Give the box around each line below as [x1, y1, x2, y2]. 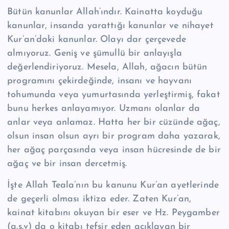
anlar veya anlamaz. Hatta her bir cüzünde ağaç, [7, 118, 220, 128]
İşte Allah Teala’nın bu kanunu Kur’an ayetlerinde [7, 180, 219, 190]
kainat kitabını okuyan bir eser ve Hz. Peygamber [7, 208, 220, 218]
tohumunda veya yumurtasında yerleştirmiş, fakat [7, 90, 220, 100]
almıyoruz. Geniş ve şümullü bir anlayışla [7, 49, 182, 59]
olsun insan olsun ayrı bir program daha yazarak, [7, 131, 220, 142]
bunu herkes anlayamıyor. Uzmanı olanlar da [7, 104, 200, 114]
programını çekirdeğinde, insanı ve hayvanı [7, 76, 192, 86]
